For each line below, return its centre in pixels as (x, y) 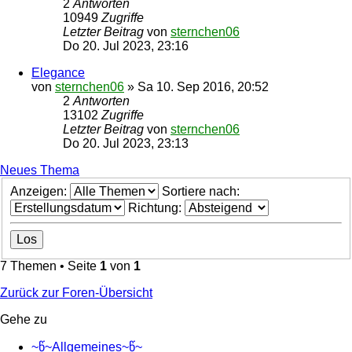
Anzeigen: (40, 191)
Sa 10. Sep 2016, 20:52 (203, 87)
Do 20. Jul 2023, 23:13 (126, 143)
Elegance (58, 73)
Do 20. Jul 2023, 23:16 (126, 46)
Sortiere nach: (202, 191)
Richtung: (156, 207)
